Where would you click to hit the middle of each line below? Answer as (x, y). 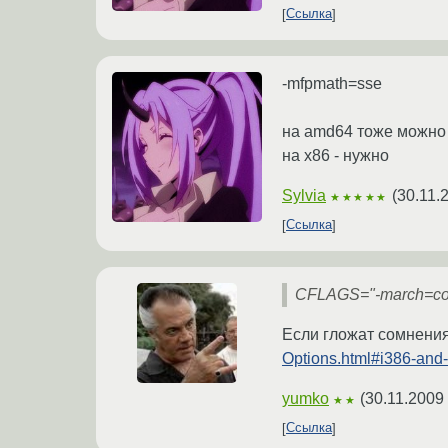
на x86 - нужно (335, 155)
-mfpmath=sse (332, 83)
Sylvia (304, 195)
